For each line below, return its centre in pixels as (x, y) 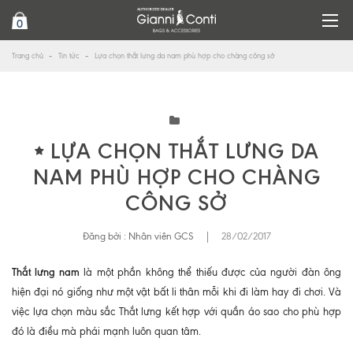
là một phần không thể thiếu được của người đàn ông (210, 272)
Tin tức (69, 55)
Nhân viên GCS (161, 236)
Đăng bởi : (105, 236)
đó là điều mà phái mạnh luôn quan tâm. (108, 331)
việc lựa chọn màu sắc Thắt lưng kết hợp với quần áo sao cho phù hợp (176, 311)
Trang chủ (28, 55)
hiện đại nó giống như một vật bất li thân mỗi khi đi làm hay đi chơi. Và (176, 292)
